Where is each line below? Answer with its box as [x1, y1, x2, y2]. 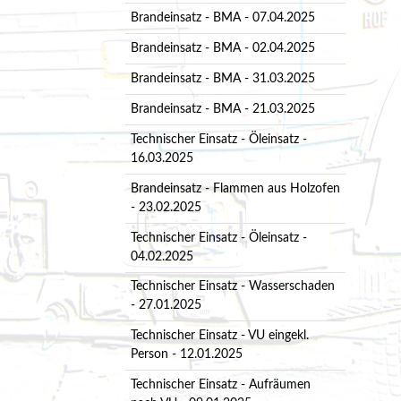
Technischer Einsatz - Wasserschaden [130, 280, 335, 294]
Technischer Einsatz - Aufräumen [130, 379, 311, 392]
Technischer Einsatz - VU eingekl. [130, 329, 309, 343]
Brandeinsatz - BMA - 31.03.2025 [130, 72, 315, 85]
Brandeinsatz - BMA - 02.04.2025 [130, 41, 315, 55]
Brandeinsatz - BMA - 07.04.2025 [130, 11, 315, 24]
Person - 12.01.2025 [130, 348, 243, 362]
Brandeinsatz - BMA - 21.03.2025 [130, 102, 315, 115]
